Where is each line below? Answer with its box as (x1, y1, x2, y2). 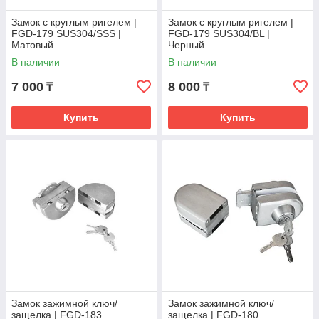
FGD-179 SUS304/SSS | (11, 28, 121, 39)
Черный (168, 39, 204, 51)
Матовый (11, 39, 53, 51)
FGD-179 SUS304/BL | (168, 28, 270, 39)
